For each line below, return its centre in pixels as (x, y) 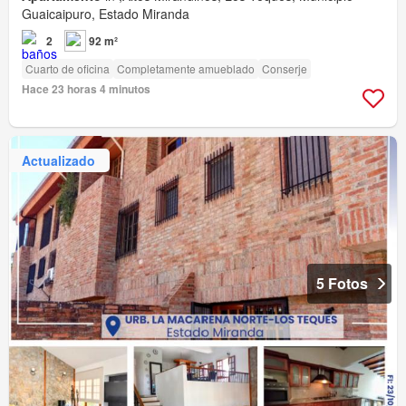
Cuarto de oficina (68, 69)
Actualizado (58, 160)
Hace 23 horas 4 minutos (86, 89)
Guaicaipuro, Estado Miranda (106, 14)
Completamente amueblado (186, 69)
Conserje (285, 69)
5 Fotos (342, 284)
